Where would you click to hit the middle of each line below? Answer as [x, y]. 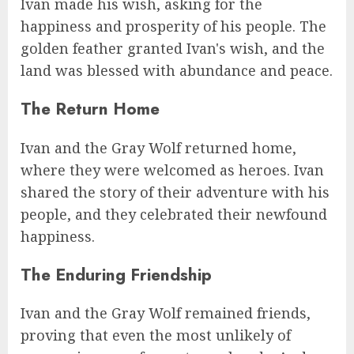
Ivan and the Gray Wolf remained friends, [166, 313]
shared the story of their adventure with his [175, 192]
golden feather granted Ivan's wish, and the [173, 49]
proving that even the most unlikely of [156, 335]
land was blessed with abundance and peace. [177, 71]
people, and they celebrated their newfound [174, 214]
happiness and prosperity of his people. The [173, 26]
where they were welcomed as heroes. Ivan [172, 169]
